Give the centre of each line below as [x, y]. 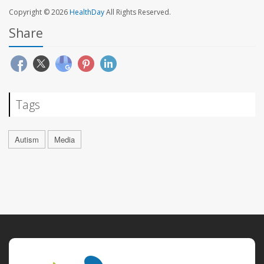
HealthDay [87, 12]
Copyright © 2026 [39, 12]
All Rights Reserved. [138, 12]
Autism [27, 140]
